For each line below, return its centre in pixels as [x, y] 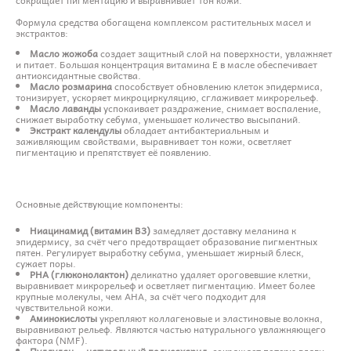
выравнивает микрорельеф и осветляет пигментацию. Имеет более [165, 285]
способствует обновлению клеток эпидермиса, [217, 86]
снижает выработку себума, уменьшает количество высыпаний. [158, 119]
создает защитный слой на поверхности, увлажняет [215, 53]
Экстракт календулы [76, 130]
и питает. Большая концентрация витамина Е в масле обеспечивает [166, 64]
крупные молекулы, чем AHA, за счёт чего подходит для [141, 296]
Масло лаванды [65, 108]
